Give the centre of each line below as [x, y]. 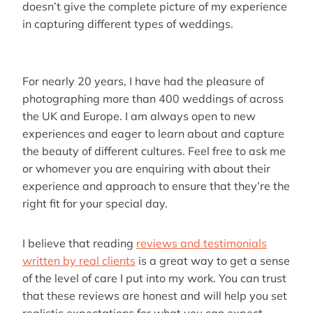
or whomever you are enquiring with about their [146, 168]
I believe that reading [79, 243]
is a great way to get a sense [213, 260]
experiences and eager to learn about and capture [153, 133]
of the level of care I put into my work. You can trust [154, 278]
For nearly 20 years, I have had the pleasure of [143, 81]
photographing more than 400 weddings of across [153, 98]
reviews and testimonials [202, 243]
